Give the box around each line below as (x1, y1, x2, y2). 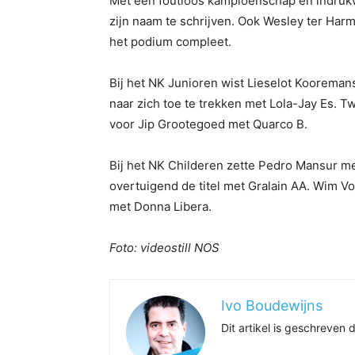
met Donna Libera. (109, 199, 212, 215)
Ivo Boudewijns (221, 297, 323, 315)
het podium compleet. (109, 34, 231, 50)
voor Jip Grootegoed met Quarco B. (109, 116, 307, 132)
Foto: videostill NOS (109, 240, 219, 256)
